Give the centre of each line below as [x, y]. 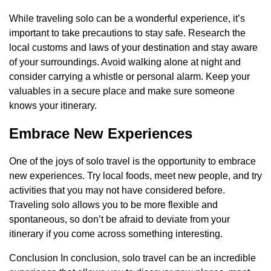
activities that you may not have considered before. [117, 190]
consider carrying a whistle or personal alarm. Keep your [129, 76]
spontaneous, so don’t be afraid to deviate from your [119, 219]
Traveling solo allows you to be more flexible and [113, 204]
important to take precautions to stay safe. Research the [127, 33]
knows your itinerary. [53, 105]
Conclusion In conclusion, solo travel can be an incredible [132, 258]
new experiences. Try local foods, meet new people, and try [135, 175]
